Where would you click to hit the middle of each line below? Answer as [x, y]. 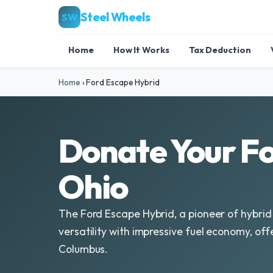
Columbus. [83, 249]
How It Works [141, 50]
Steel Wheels [115, 17]
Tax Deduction [220, 50]
